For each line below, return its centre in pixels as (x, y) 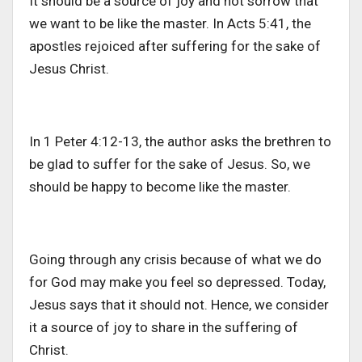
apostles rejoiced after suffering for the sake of (175, 46)
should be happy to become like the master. (160, 187)
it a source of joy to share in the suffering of (164, 328)
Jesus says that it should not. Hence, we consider (179, 305)
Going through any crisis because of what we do (175, 260)
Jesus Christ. (69, 69)
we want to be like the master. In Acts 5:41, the (170, 24)
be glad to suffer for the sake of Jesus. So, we (170, 164)
